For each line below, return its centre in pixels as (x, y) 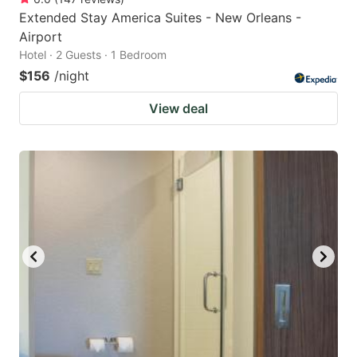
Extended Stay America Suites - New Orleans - (160, 17)
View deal (178, 108)
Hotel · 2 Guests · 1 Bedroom (93, 54)
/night (72, 75)
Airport (41, 36)
